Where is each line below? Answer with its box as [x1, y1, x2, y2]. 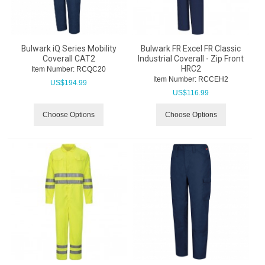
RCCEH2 [196, 75, 228, 83]
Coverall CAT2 [42, 53, 95, 63]
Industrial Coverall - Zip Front [138, 53, 244, 63]
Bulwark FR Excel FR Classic [141, 43, 241, 53]
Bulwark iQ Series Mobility [21, 43, 117, 53]
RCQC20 [75, 64, 106, 73]
